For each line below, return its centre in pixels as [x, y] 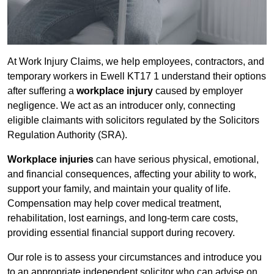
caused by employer [198, 91]
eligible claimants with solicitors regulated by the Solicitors [133, 120]
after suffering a [42, 91]
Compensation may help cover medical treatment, [114, 204]
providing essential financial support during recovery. [121, 233]
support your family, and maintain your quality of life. [119, 189]
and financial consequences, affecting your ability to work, [132, 174]
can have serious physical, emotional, [176, 160]
